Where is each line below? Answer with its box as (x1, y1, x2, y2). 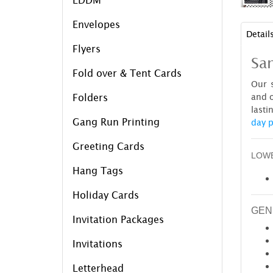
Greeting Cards (73, 140, 144, 152)
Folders (73, 91, 108, 103)
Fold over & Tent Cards (73, 67, 182, 79)
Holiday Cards (73, 189, 139, 200)
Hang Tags (73, 165, 123, 176)
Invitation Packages (73, 213, 164, 225)
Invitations (73, 238, 122, 249)
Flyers (73, 43, 101, 54)
